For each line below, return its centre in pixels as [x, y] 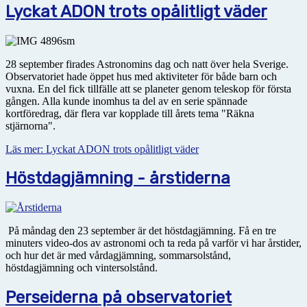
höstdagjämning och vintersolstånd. [82, 268]
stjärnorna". [30, 125]
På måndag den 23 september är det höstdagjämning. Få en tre [141, 231]
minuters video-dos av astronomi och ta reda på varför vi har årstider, [153, 243]
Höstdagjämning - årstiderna [118, 179]
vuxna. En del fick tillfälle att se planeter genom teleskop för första [148, 88]
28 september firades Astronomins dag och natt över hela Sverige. [147, 64]
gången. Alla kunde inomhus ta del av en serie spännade [126, 101]
